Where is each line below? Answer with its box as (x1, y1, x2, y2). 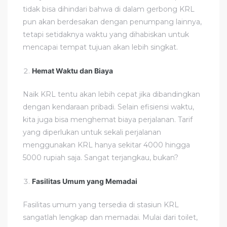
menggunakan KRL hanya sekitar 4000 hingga (23, 140, 190, 149)
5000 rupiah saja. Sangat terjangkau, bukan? (23, 153, 178, 162)
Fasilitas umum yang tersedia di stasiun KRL (23, 200, 179, 209)
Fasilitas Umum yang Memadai (32, 176, 138, 185)
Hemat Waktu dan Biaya (32, 66, 113, 75)
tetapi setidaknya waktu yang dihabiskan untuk (23, 29, 189, 39)
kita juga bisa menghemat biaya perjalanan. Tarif (23, 115, 193, 124)
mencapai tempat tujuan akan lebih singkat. (23, 42, 178, 52)
